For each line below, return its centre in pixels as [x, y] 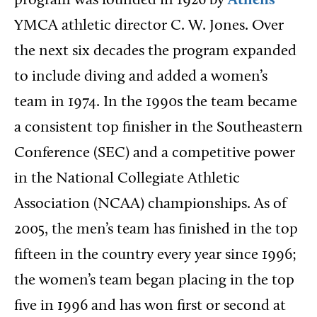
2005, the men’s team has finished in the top [156, 230]
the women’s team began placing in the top [154, 281]
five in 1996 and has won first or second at [150, 306]
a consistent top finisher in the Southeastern [158, 128]
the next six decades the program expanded [155, 51]
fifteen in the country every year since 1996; [155, 255]
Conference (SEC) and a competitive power [155, 153]
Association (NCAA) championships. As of [150, 204]
